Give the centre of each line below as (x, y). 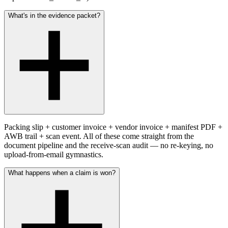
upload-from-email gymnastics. (54, 154)
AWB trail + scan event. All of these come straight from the (99, 136)
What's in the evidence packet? (54, 15)
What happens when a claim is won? (62, 173)
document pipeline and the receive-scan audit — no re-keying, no (109, 145)
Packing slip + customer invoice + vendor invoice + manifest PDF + (113, 127)
